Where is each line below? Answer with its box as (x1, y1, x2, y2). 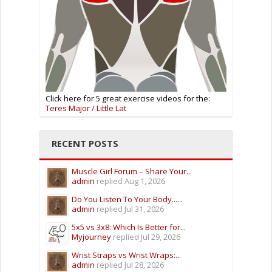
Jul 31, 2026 (124, 203, 164, 215)
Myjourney (72, 231, 111, 243)
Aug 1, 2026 (124, 175, 165, 187)
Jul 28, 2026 (124, 259, 164, 271)
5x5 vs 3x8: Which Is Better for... (72, 222, 186, 233)
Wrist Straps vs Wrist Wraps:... (72, 250, 181, 261)
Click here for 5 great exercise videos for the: (46, 93, 210, 104)
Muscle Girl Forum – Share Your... (72, 166, 192, 177)
